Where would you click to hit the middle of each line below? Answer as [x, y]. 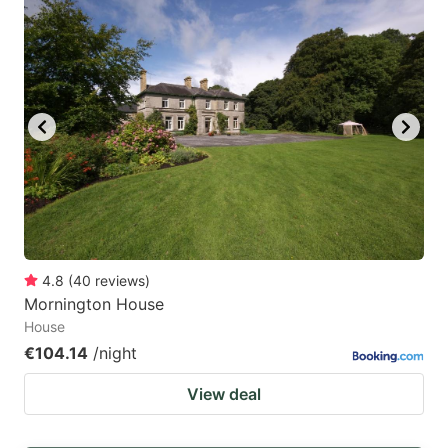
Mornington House [94, 303]
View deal [224, 393]
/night [115, 352]
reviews [120, 280]
